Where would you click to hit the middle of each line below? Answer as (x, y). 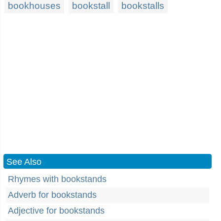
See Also (24, 162)
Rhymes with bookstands (57, 179)
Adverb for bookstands (52, 195)
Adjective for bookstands (56, 211)
